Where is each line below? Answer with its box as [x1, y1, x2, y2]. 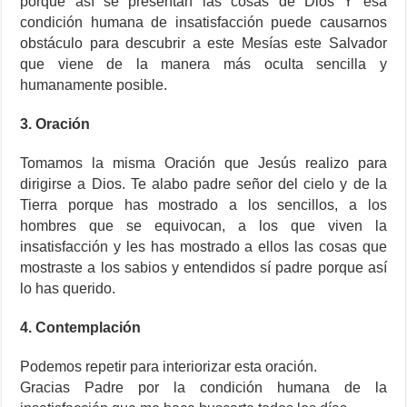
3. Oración [20, 116, 91, 133]
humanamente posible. [20, 77, 168, 94]
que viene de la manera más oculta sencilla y [20, 56, 387, 73]
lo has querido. [20, 281, 116, 297]
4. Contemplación [20, 320, 142, 336]
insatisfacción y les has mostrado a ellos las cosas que [20, 239, 387, 255]
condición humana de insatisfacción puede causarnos [20, 15, 387, 31]
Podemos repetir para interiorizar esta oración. [20, 359, 318, 375]
